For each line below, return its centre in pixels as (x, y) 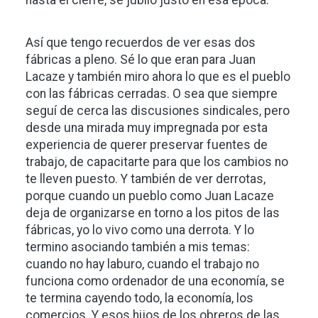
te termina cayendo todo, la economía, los (139, 298)
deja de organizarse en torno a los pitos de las (153, 213)
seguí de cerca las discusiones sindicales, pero (158, 111)
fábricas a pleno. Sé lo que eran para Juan (141, 60)
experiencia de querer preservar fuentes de (147, 145)
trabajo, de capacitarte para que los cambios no (157, 162)
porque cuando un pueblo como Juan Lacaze (150, 196)
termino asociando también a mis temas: (138, 247)
